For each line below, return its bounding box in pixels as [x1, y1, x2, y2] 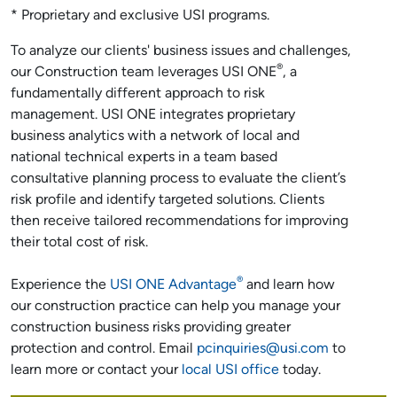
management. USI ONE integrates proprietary [11, 108, 295, 122]
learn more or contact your [11, 363, 182, 378]
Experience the [11, 278, 110, 292]
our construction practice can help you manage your [11, 300, 340, 314]
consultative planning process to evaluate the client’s [11, 172, 346, 186]
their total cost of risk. [11, 236, 148, 250]
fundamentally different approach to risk [11, 87, 265, 101]
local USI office [182, 363, 279, 378]
